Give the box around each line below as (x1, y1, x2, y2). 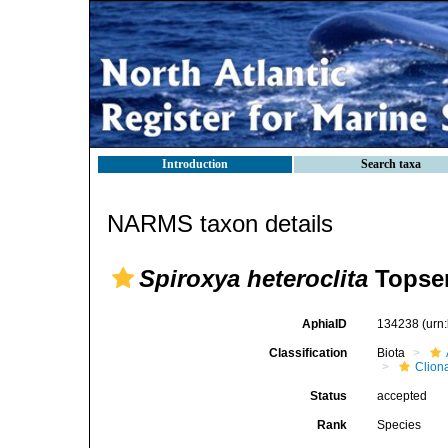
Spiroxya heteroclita (139, 265, 368, 292)
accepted (377, 389, 428, 403)
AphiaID (302, 317, 348, 331)
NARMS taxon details (107, 210, 333, 237)
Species (377, 418, 422, 432)
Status (310, 389, 348, 403)
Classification (269, 346, 348, 360)
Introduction (162, 157, 228, 171)
